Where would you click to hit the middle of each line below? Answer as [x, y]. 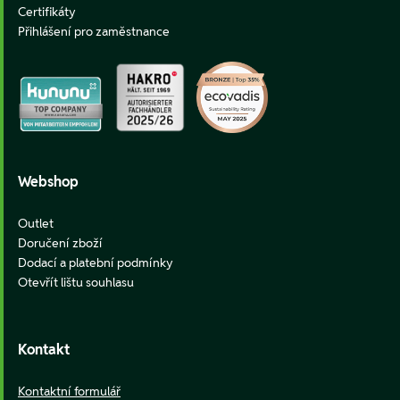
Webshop [48, 182]
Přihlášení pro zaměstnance [94, 32]
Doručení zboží [60, 243]
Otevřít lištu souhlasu [76, 283]
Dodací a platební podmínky [96, 263]
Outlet [36, 224]
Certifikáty [47, 12]
